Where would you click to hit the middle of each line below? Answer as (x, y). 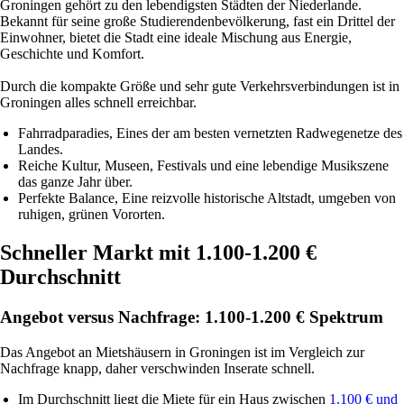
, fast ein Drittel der (340, 22)
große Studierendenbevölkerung (195, 22)
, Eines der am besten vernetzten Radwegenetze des (256, 133)
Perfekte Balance (66, 198)
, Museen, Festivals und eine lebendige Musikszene (243, 166)
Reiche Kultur (58, 166)
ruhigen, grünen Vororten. (92, 215)
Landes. (41, 150)
